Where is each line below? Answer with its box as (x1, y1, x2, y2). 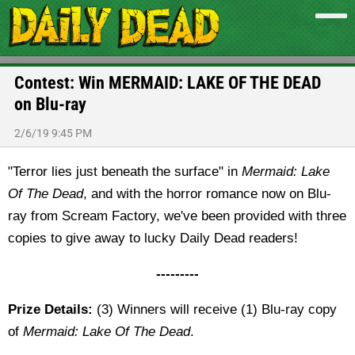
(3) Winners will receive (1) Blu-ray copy (93, 302, 337, 317)
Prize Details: (8, 302, 93, 317)
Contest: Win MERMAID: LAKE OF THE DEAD (14, 73, 321, 93)
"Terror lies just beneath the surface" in (8, 164, 242, 179)
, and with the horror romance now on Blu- (83, 186, 331, 201)
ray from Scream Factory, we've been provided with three (8, 208, 346, 223)
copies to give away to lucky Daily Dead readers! (8, 231, 298, 246)
